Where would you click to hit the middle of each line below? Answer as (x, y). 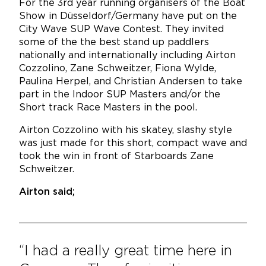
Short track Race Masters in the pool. (108, 107)
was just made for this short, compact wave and (133, 143)
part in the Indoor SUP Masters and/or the (120, 94)
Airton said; (47, 192)
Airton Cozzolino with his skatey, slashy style (126, 130)
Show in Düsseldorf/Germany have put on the (128, 16)
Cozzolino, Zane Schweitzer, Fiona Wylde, (118, 68)
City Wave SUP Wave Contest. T (95, 29)
